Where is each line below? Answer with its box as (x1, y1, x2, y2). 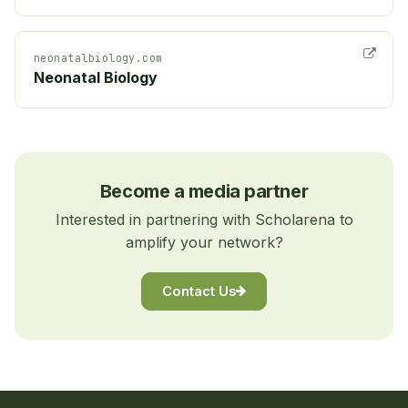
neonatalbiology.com (34, 50, 163, 65)
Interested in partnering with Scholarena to (55, 209, 353, 229)
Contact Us (162, 282, 236, 300)
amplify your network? (125, 232, 283, 251)
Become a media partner (99, 179, 309, 202)
